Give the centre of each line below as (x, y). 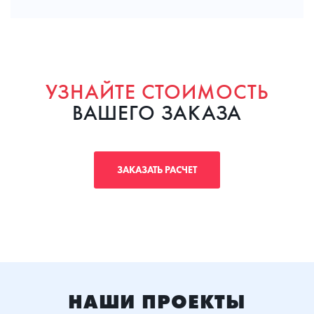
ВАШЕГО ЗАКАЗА (157, 112)
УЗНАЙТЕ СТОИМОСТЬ (157, 91)
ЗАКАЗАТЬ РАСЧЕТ (157, 169)
